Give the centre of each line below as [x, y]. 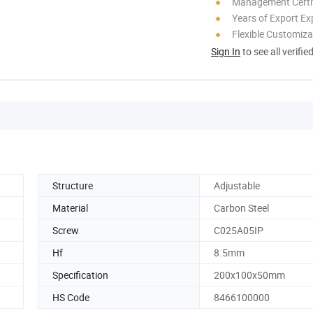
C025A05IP [239, 230]
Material [70, 208]
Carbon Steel [241, 208]
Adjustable [237, 185]
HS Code [71, 297]
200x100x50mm [249, 275]
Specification [80, 275]
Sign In [226, 51]
